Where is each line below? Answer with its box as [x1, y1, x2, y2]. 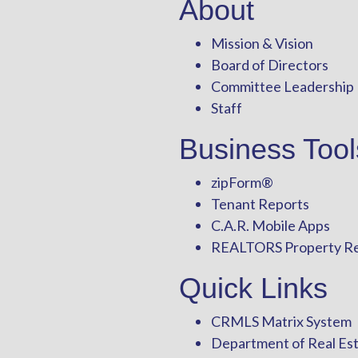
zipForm [211, 173, 261, 191]
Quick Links [179, 271, 328, 304]
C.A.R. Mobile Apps [211, 216, 330, 234]
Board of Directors [211, 55, 328, 74]
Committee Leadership [211, 77, 354, 95]
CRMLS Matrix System [211, 312, 352, 330]
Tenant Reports [211, 194, 309, 213]
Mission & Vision [211, 34, 313, 52]
